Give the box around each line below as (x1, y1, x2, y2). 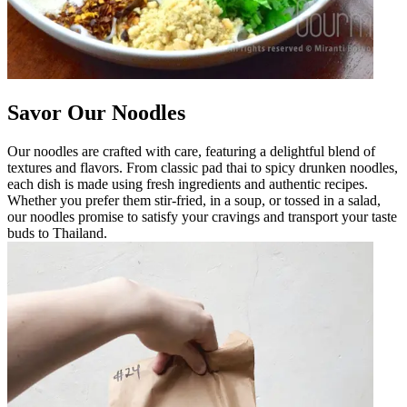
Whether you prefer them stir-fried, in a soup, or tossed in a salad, (7, 192, 381, 208)
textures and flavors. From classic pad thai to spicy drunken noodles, (7, 159, 398, 175)
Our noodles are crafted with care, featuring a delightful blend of (7, 143, 375, 159)
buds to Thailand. (7, 224, 107, 241)
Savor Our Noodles (7, 100, 185, 124)
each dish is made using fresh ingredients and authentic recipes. (7, 175, 368, 192)
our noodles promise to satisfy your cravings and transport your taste (7, 208, 397, 224)
